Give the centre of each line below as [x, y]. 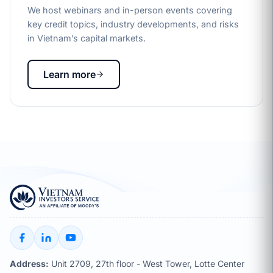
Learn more [69, 75]
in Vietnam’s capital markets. [87, 38]
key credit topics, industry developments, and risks [133, 24]
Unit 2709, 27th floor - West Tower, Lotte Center [147, 264]
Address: [29, 264]
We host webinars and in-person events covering [130, 10]
